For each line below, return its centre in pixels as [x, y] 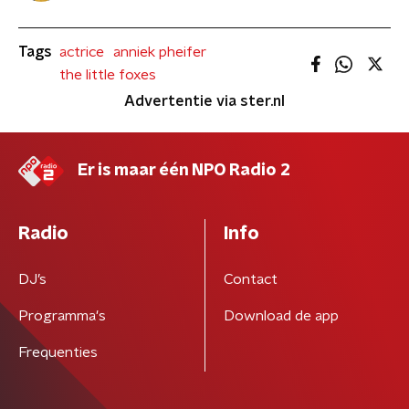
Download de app [281, 316]
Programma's [62, 316]
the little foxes [108, 75]
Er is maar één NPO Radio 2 [184, 171]
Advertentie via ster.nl [204, 101]
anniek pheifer [160, 52]
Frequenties [58, 352]
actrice [82, 52]
